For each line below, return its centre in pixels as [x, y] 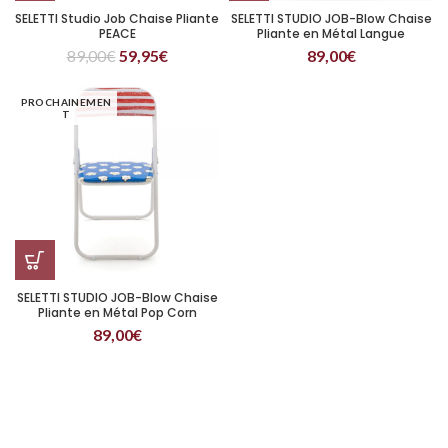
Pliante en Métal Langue [331, 33]
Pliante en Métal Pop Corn [117, 312]
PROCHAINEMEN [66, 102]
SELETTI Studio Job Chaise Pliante [117, 18]
